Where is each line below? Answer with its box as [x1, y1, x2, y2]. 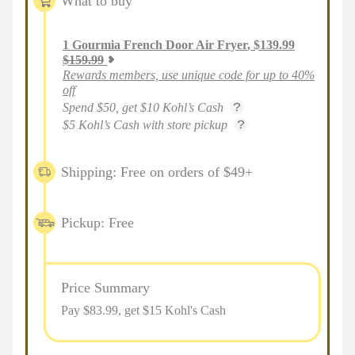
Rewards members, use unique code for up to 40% [63, 68, 315, 82]
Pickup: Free [61, 214, 134, 231]
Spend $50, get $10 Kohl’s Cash [63, 101, 223, 114]
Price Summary [61, 280, 150, 296]
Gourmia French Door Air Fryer [72, 38, 247, 52]
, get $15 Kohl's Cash [118, 303, 226, 317]
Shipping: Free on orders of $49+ [61, 163, 253, 180]
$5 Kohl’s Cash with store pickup [63, 118, 227, 132]
